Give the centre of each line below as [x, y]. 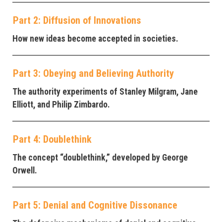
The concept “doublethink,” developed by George [100, 158]
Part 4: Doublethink [52, 139]
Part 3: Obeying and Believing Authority [93, 74]
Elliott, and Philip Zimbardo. [61, 105]
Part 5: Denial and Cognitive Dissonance [95, 205]
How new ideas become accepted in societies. [95, 39]
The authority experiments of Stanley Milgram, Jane [105, 92]
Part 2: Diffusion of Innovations [77, 21]
